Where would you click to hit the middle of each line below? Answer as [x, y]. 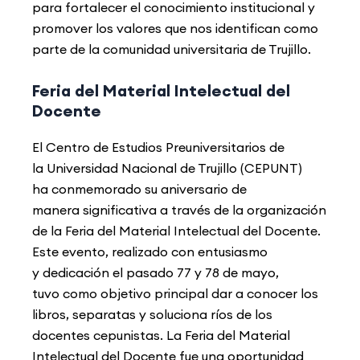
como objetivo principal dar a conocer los [190, 293]
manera [57, 209]
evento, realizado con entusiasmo [165, 251]
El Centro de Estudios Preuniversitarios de [158, 147]
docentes [63, 335]
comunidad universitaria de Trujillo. [207, 49]
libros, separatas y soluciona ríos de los [152, 314]
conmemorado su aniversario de [149, 188]
